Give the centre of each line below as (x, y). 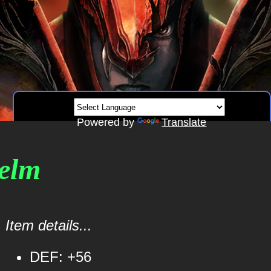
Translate (184, 122)
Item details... (48, 225)
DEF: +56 (60, 257)
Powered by (107, 122)
